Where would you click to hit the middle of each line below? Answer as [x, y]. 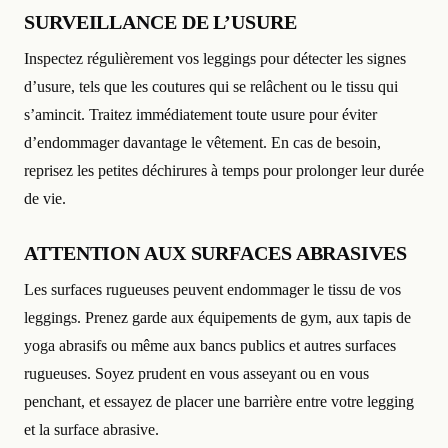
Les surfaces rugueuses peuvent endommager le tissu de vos [212, 290]
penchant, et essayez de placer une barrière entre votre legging [219, 402]
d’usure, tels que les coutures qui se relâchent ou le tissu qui [211, 87]
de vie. [45, 199]
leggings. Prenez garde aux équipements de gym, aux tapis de [217, 318]
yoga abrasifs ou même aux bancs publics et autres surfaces [210, 346]
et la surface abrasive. [91, 430]
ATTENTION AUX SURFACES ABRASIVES [215, 253]
